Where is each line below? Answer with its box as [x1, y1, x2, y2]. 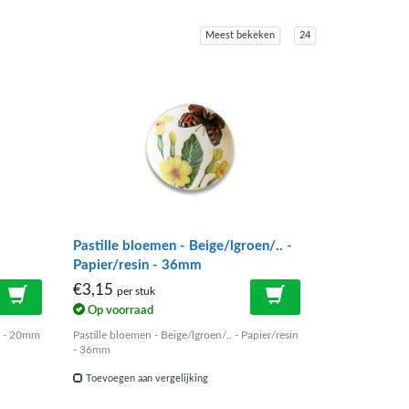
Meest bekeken [205, 30, 275, 40]
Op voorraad [85, 304, 154, 316]
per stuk [117, 287, 156, 297]
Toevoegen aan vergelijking [83, 372, 209, 383]
